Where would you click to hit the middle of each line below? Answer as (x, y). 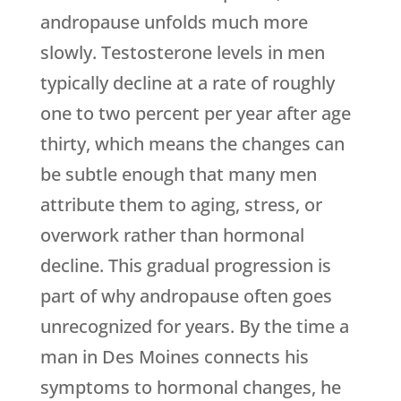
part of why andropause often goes (186, 296)
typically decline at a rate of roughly (187, 83)
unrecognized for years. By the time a (194, 327)
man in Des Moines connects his (174, 357)
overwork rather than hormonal (172, 235)
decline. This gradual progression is (185, 266)
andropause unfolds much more (174, 22)
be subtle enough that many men (178, 175)
